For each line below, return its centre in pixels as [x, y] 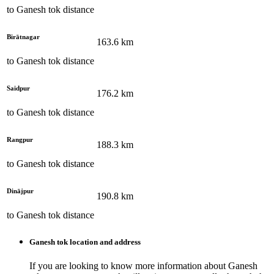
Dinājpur [20, 191]
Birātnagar [23, 36]
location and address [104, 242]
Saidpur [18, 88]
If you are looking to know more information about [128, 266]
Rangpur [20, 139]
